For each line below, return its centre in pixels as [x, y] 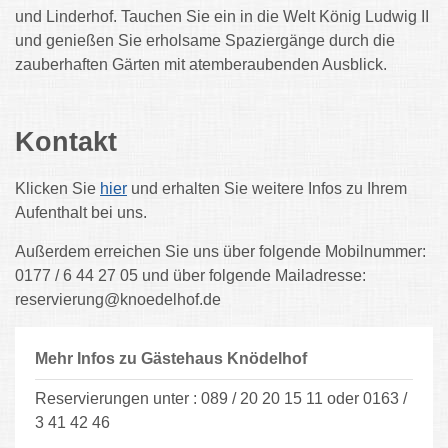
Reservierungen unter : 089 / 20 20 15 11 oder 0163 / [221, 398]
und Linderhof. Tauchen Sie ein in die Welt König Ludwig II [222, 16]
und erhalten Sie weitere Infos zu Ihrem [267, 188]
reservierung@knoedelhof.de [118, 299]
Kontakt [66, 142]
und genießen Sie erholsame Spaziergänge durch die [205, 40]
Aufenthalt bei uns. [81, 212]
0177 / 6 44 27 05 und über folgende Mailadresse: [190, 275]
